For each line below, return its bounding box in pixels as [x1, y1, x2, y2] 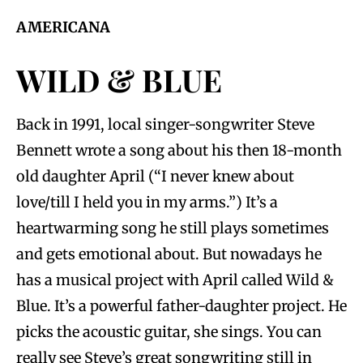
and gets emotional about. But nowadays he [16, 244, 322, 263]
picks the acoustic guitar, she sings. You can [16, 322, 322, 341]
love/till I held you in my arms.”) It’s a [16, 192, 278, 211]
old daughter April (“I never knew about [16, 166, 294, 186]
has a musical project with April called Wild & [16, 270, 334, 289]
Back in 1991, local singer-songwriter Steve [16, 114, 314, 134]
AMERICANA [16, 17, 110, 36]
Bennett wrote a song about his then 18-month [16, 140, 342, 160]
